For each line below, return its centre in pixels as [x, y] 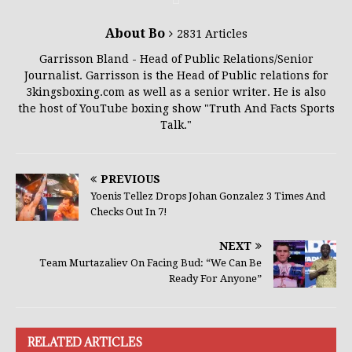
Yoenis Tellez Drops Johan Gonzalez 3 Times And [208, 196]
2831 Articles [212, 34]
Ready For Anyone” [215, 279]
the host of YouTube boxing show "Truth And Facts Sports [176, 109]
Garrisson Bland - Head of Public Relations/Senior [176, 59]
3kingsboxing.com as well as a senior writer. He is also [176, 92]
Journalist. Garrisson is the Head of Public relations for [176, 76]
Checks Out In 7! [129, 212]
